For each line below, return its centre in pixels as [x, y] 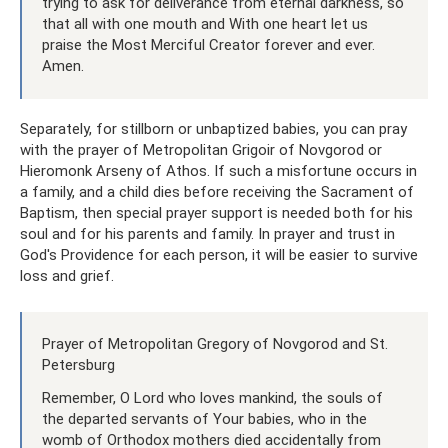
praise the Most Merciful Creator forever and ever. [208, 45]
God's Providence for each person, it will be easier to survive [219, 255]
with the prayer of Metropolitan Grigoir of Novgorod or [201, 150]
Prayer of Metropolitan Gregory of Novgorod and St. [215, 344]
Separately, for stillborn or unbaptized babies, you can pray [213, 129]
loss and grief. [67, 276]
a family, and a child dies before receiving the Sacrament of [217, 192]
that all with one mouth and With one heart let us [205, 24]
